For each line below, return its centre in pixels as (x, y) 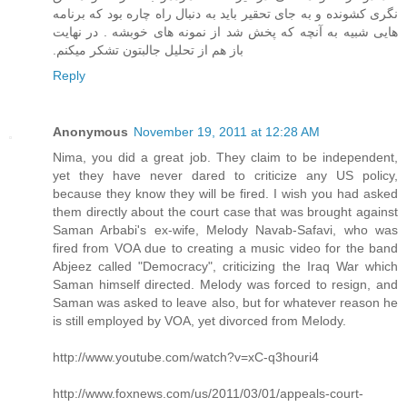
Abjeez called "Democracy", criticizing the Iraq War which (225, 267)
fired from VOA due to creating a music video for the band (225, 248)
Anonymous (90, 132)
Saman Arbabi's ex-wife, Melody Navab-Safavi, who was (225, 230)
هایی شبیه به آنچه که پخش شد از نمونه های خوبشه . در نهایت (225, 32)
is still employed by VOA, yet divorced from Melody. (199, 321)
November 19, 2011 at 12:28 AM (227, 132)
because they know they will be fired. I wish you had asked (225, 194)
